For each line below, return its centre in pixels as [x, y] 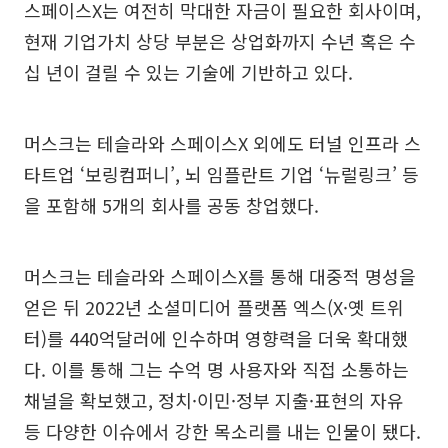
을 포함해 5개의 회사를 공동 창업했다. [171, 204]
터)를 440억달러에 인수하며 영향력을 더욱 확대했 [216, 337]
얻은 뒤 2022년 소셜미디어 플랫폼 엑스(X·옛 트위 [214, 306]
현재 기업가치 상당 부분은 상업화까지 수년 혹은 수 [220, 40]
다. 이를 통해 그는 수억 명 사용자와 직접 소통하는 [216, 368]
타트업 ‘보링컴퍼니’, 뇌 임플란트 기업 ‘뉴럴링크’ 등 [221, 173]
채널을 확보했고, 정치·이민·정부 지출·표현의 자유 [214, 399]
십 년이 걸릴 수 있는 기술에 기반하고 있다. [188, 71]
